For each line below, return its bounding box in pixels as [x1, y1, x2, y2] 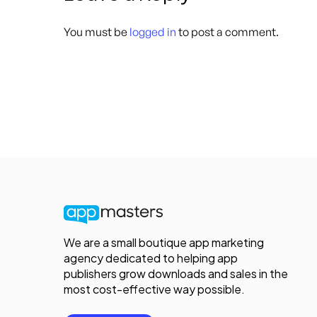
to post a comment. [176, 25, 279, 40]
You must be [64, 25, 129, 40]
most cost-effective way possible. [64, 282, 246, 297]
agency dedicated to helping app [64, 250, 238, 266]
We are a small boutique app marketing [64, 235, 265, 250]
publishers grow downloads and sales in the [64, 266, 289, 282]
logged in [129, 25, 176, 40]
